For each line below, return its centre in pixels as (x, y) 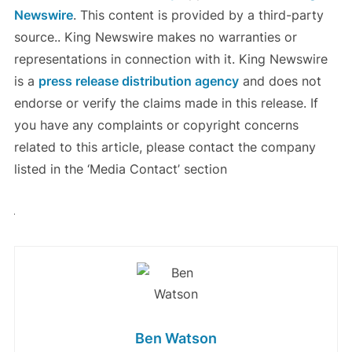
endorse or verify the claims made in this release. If (166, 103)
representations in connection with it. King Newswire (170, 59)
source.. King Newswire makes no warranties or (155, 37)
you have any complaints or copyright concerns (156, 125)
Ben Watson (176, 338)
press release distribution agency (138, 81)
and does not (280, 81)
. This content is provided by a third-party (198, 15)
